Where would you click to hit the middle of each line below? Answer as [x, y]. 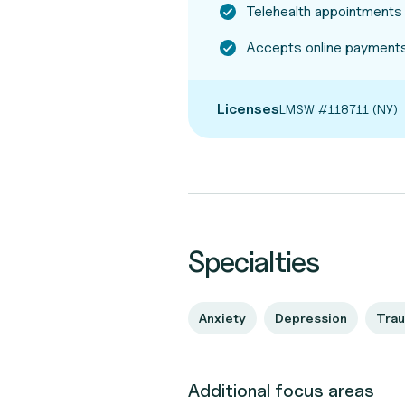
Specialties [254, 262]
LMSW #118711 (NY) [339, 109]
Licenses [248, 109]
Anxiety [222, 318]
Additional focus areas [281, 391]
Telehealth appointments [324, 11]
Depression [311, 318]
